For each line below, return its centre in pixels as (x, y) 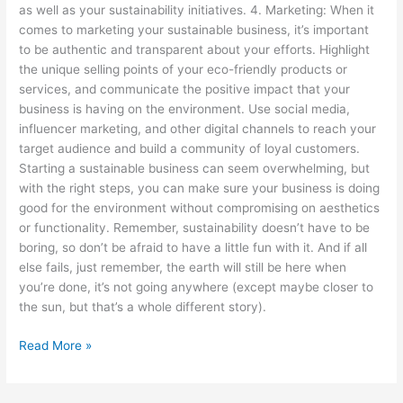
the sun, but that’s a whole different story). (143, 307)
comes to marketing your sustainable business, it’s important (194, 30)
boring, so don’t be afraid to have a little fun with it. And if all (193, 248)
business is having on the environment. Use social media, (185, 109)
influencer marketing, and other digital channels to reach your (198, 129)
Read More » (56, 345)
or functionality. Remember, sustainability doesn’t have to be (195, 228)
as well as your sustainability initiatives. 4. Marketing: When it (197, 10)
